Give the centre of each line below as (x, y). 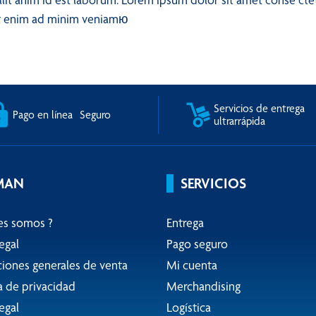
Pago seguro (197, 244)
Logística (189, 307)
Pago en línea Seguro (62, 115)
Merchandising (203, 286)
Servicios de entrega (259, 108)
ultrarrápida (239, 121)
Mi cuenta (192, 265)
